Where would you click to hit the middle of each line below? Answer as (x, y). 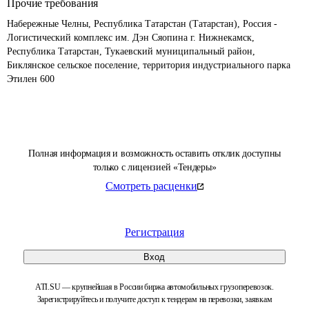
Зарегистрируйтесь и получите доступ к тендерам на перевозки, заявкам (154, 299)
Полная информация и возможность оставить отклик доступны (154, 153)
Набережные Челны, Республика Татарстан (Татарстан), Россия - (143, 24)
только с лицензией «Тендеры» (154, 167)
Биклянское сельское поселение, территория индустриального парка (150, 65)
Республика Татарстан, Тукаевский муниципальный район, (132, 51)
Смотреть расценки (151, 186)
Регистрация (154, 232)
